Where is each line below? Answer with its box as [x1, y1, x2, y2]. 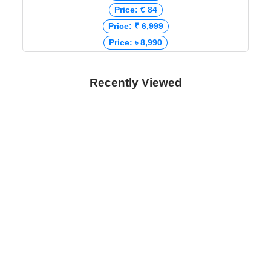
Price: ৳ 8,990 [109, 38, 162, 48]
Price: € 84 [114, 5, 157, 15]
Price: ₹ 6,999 [108, 21, 163, 31]
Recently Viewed [89, 76, 182, 90]
